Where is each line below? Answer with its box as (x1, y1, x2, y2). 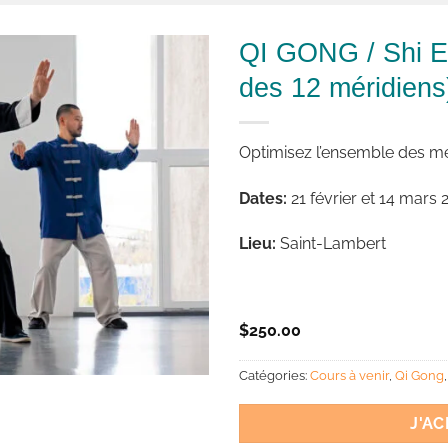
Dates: (239, 188, 287, 208)
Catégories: (239, 367, 310, 383)
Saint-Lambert (280, 234, 386, 254)
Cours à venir (310, 367, 389, 383)
